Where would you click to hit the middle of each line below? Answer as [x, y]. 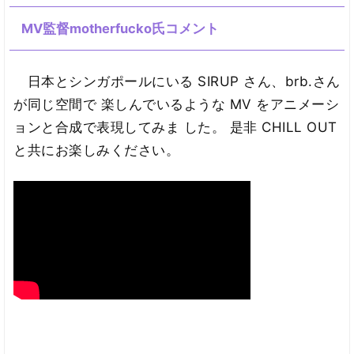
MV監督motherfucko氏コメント [120, 28]
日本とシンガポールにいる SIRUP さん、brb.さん [177, 81]
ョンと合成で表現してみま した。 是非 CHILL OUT [175, 127]
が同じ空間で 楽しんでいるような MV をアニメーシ [177, 104]
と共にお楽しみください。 [97, 150]
